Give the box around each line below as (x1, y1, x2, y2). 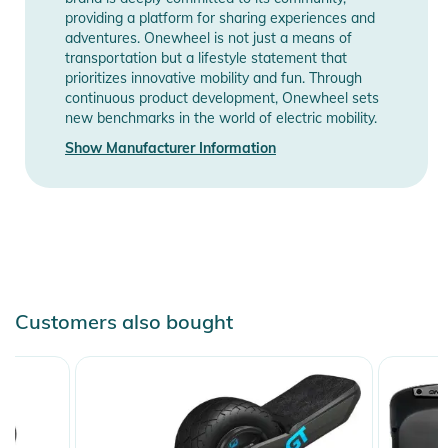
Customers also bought (15, 308, 233, 334)
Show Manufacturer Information (65, 138, 276, 157)
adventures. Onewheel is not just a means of (65, 28, 352, 47)
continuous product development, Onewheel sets (65, 88, 379, 107)
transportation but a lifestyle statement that (65, 48, 347, 67)
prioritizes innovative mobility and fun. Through (65, 68, 362, 87)
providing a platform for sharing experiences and (65, 8, 375, 27)
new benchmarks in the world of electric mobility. (65, 108, 377, 127)
